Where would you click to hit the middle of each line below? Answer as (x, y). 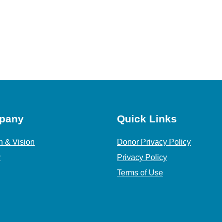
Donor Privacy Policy (154, 142)
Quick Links (147, 119)
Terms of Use (140, 173)
